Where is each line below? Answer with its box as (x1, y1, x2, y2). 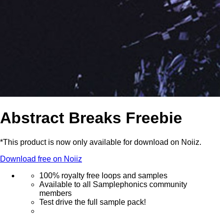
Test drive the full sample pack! (39, 197, 146, 206)
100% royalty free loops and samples (39, 171, 167, 180)
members (39, 189, 72, 197)
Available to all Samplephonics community (39, 180, 187, 189)
